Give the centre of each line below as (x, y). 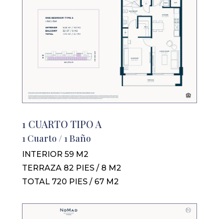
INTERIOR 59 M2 (55, 154)
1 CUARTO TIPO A (62, 124)
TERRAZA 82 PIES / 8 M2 (71, 168)
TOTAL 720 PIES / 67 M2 (70, 182)
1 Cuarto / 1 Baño (56, 139)
